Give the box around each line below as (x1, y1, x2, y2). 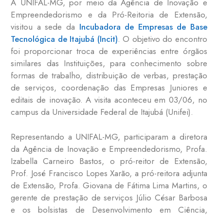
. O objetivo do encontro (117, 33, 207, 45)
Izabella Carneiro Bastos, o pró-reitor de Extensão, (11, 155, 207, 167)
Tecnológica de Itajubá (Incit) (11, 33, 118, 45)
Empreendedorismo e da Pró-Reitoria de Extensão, (11, 9, 207, 21)
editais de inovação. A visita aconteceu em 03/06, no (11, 94, 207, 106)
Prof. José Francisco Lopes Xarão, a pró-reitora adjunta (11, 167, 207, 179)
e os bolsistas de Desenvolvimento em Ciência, (11, 203, 207, 216)
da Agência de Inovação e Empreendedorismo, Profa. (11, 143, 207, 155)
